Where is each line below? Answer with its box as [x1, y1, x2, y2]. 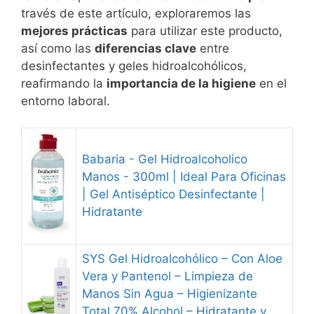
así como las [21, 41, 95, 55]
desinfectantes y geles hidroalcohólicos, [21, 58, 247, 73]
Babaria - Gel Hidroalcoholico [82, 152, 247, 166]
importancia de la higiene [107, 76, 256, 90]
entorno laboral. [21, 93, 110, 108]
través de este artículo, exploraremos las [21, 6, 251, 20]
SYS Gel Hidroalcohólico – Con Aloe [82, 252, 282, 266]
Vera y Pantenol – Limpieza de [82, 269, 253, 283]
